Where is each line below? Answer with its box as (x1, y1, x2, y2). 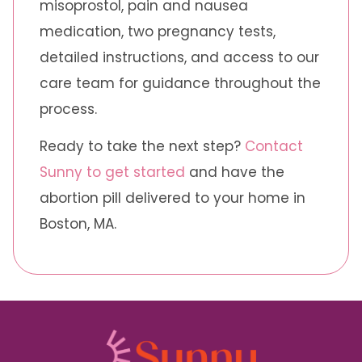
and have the (185, 162, 284, 182)
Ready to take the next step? (40, 136, 245, 156)
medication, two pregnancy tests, (40, 21, 276, 41)
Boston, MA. (40, 213, 116, 234)
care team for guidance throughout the (40, 73, 321, 93)
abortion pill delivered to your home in (40, 187, 305, 208)
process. (40, 99, 97, 119)
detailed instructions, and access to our (40, 47, 319, 67)
